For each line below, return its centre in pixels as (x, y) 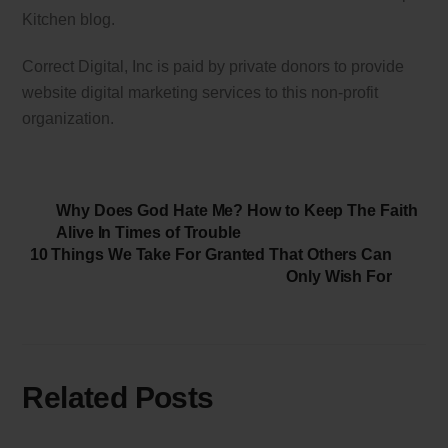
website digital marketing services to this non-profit (200, 92)
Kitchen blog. (69, 19)
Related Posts (118, 396)
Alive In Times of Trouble (148, 233)
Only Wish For (339, 277)
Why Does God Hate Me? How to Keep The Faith (237, 211)
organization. (68, 118)
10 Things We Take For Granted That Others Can (210, 255)
